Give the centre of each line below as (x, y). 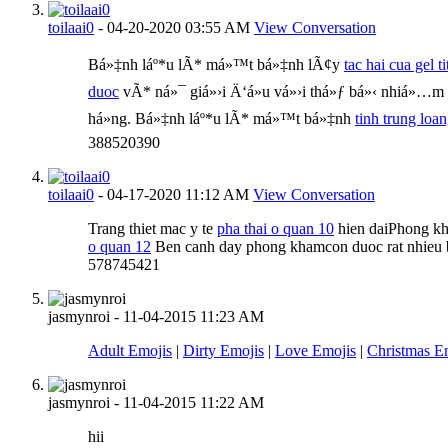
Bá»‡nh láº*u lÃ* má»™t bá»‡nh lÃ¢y (216, 64)
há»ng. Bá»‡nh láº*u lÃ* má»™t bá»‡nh (221, 118)
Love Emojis (315, 350)
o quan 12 (119, 246)
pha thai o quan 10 (275, 228)
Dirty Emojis (223, 350)
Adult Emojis (130, 350)
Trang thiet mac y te (152, 228)
